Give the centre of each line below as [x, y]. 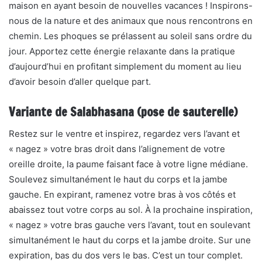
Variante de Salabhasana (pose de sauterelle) [123, 112]
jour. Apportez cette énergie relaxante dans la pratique [122, 51]
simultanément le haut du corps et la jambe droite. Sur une [130, 240]
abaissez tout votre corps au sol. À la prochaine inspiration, [131, 210]
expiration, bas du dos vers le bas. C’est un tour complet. [126, 255]
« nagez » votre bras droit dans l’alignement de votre [117, 149]
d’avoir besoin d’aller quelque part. [80, 82]
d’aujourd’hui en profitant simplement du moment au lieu [125, 66]
